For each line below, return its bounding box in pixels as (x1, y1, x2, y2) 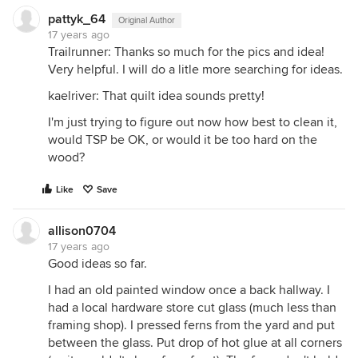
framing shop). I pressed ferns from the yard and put (48, 317, 335, 333)
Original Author (118, 15, 175, 26)
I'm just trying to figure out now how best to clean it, (48, 114, 337, 130)
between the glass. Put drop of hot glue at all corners (48, 335, 342, 351)
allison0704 (48, 223, 116, 239)
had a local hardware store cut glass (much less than (48, 300, 336, 316)
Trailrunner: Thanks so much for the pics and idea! (48, 44, 324, 60)
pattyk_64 (48, 11, 105, 27)
